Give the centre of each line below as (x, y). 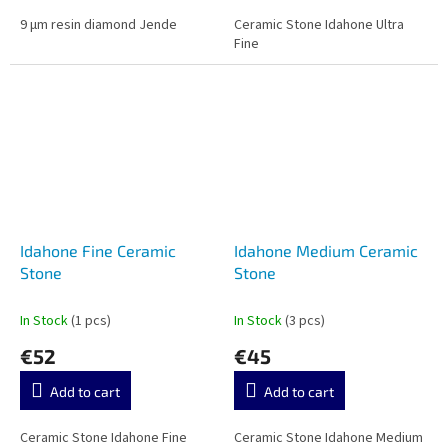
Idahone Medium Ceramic (326, 251)
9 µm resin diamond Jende (98, 25)
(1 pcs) (91, 321)
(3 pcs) (305, 321)
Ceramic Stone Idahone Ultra (319, 25)
